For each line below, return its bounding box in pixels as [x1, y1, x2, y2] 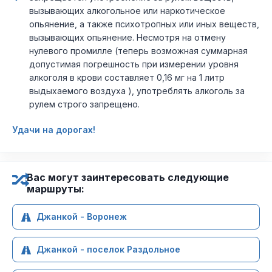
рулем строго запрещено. [29, 99, 140, 109]
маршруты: [27, 183, 84, 195]
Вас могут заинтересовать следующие [27, 171, 229, 183]
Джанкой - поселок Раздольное [36, 244, 180, 254]
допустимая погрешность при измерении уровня [29, 59, 239, 69]
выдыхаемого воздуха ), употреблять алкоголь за [29, 86, 245, 96]
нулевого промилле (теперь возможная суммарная [29, 46, 248, 56]
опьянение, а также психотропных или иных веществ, [29, 19, 259, 29]
